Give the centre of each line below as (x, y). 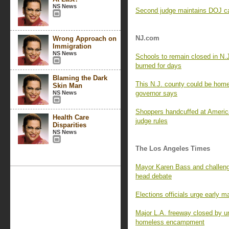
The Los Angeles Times (173, 148)
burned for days (158, 66)
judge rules (152, 121)
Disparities (70, 125)
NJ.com (147, 38)
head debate (154, 176)
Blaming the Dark (80, 78)
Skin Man (67, 86)
